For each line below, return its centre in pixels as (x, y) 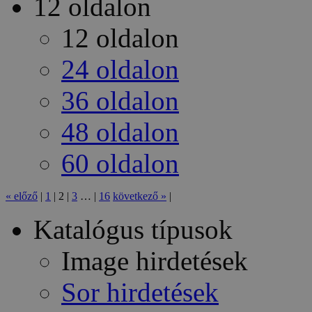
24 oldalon (120, 70)
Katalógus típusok (133, 230)
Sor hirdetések (140, 292)
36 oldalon (120, 101)
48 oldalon (120, 132)
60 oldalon (120, 164)
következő (135, 196)
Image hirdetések (155, 261)
